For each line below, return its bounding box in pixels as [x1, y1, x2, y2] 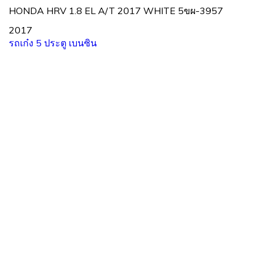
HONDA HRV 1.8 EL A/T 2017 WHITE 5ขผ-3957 [9, 4, 223, 16]
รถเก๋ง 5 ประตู [9, 36, 69, 49]
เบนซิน [69, 36, 97, 49]
